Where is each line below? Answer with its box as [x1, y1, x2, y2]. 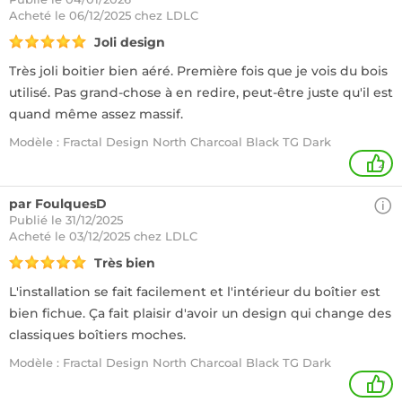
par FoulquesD [9, 196, 107, 212]
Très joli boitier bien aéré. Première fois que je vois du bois [9, 63, 388, 79]
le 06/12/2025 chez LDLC [55, 8, 198, 22]
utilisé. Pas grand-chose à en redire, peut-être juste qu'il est [9, 84, 393, 100]
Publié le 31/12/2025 [9, 213, 123, 227]
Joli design [94, 34, 165, 50]
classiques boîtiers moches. [9, 327, 186, 343]
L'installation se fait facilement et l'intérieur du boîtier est [9, 284, 380, 300]
